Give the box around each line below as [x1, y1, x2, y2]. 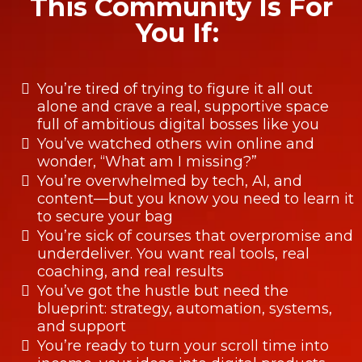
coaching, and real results [37, 262, 224, 280]
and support [37, 317, 126, 335]
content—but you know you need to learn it [37, 189, 354, 208]
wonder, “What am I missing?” [37, 152, 257, 170]
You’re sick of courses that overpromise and [37, 226, 353, 245]
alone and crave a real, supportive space [37, 97, 329, 116]
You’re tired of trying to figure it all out [37, 79, 313, 98]
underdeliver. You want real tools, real [37, 244, 309, 263]
